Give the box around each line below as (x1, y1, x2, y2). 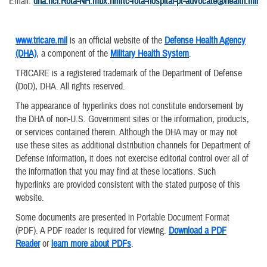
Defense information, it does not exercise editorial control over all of (15, 152, 249, 164)
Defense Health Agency (164, 34, 246, 46)
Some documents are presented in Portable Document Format (15, 212, 229, 224)
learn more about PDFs (51, 238, 131, 250)
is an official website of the (67, 34, 164, 46)
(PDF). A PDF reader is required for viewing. (15, 225, 169, 237)
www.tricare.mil (15, 34, 67, 46)
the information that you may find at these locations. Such (15, 165, 216, 178)
